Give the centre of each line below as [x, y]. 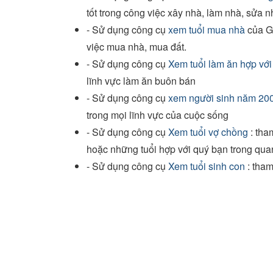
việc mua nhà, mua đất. [136, 46]
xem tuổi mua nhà [207, 29]
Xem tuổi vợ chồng [208, 132]
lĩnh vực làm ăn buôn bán [141, 80]
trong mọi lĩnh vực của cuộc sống [158, 115]
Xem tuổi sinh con [207, 166]
